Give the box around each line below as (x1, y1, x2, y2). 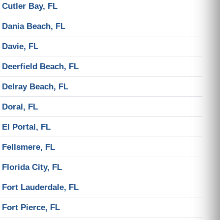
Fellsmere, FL (2, 142, 55, 152)
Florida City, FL (2, 162, 62, 172)
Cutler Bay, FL (2, 1, 57, 11)
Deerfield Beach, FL (2, 61, 79, 71)
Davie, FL (2, 41, 38, 51)
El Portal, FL (2, 122, 51, 132)
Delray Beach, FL (2, 82, 68, 91)
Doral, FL (2, 102, 38, 111)
